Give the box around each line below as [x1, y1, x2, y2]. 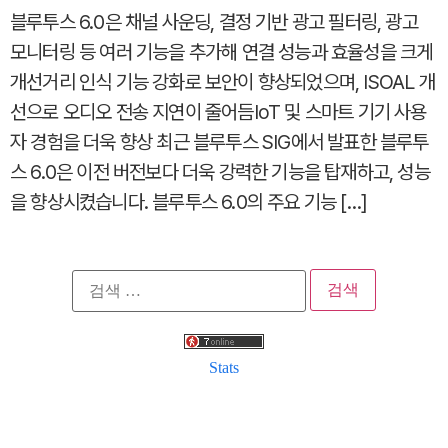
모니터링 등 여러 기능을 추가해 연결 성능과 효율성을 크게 [10, 40, 433, 64]
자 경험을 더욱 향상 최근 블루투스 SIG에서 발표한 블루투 [10, 130, 429, 154]
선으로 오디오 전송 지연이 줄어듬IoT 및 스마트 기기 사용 [10, 100, 427, 124]
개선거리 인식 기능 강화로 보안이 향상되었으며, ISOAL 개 [10, 70, 435, 94]
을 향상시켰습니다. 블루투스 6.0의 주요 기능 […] [10, 190, 368, 214]
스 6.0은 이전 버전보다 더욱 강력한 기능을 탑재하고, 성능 [10, 160, 430, 184]
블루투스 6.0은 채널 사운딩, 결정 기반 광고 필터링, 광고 [10, 10, 418, 34]
